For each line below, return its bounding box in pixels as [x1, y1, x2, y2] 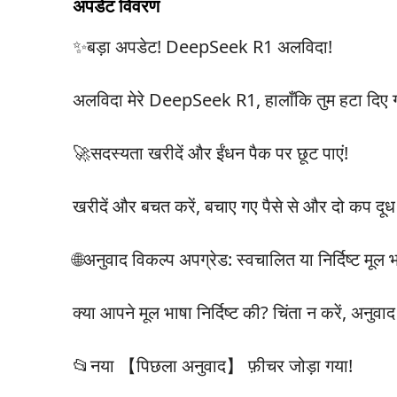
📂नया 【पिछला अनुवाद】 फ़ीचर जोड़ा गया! [73, 354, 353, 378]
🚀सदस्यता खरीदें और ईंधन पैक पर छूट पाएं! [73, 141, 348, 165]
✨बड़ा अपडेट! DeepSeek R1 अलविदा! [73, 35, 332, 58]
